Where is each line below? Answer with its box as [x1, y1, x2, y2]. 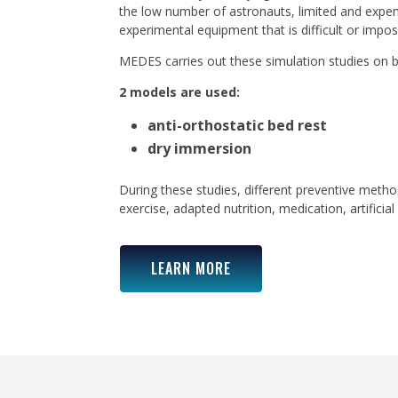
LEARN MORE [151, 257, 232, 279]
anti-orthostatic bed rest [147, 115, 328, 136]
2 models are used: [119, 84, 241, 101]
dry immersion [147, 139, 252, 159]
